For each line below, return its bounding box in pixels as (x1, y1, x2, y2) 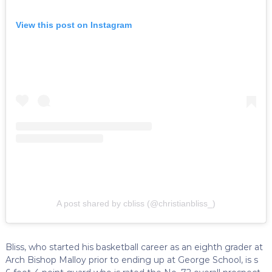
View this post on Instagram (15, 20, 132, 30)
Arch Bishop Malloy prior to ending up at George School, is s (5, 254, 258, 265)
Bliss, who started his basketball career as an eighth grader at (5, 241, 263, 253)
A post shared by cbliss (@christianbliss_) (56, 198, 216, 208)
